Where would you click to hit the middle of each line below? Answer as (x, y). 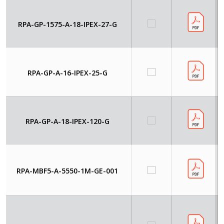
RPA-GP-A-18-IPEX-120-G (67, 121)
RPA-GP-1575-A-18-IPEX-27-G (67, 24)
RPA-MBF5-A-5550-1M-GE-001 (67, 170)
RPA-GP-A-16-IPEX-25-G (67, 72)
